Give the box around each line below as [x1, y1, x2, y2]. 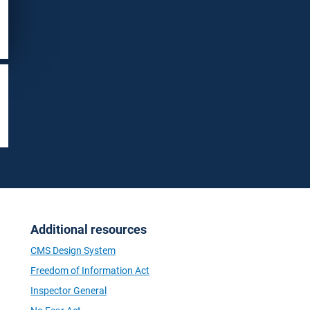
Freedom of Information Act [30, 265, 149, 276]
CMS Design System [30, 245, 116, 256]
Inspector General [30, 285, 107, 296]
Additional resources [30, 222, 147, 237]
